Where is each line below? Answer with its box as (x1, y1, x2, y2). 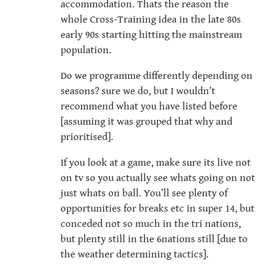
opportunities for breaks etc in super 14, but (61, 202, 254, 215)
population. (61, 44, 111, 57)
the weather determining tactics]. (61, 248, 209, 261)
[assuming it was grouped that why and (61, 116, 232, 128)
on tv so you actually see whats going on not (61, 172, 255, 185)
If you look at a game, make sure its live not (61, 157, 251, 169)
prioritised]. (61, 131, 113, 144)
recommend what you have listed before (61, 100, 237, 113)
